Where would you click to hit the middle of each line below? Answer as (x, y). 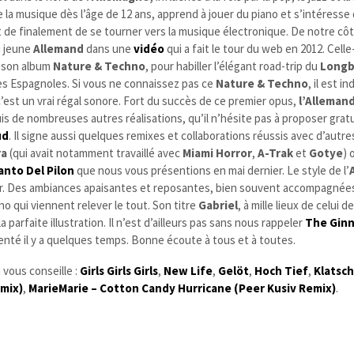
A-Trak (277, 153)
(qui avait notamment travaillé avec (95, 153)
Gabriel (218, 205)
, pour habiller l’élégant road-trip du (233, 66)
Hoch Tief (282, 270)
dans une (109, 48)
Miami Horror (218, 153)
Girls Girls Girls (119, 270)
